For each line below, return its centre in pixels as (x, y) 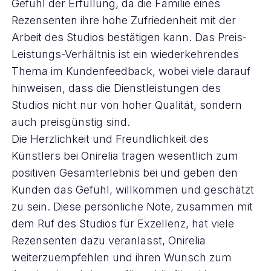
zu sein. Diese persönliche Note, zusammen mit (132, 207)
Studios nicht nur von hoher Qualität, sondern (126, 105)
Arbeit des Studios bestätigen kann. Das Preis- (129, 37)
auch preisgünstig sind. (70, 122)
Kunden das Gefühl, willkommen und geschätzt (132, 190)
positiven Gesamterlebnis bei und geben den (124, 173)
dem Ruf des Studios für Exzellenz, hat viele (122, 224)
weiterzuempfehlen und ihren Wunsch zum (121, 257)
